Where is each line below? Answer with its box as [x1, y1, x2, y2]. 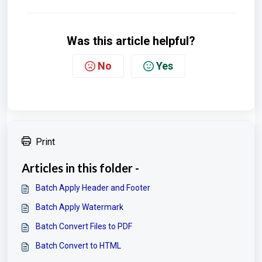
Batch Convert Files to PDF [36, 222, 132, 231]
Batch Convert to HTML [36, 241, 121, 250]
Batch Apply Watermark [36, 202, 123, 212]
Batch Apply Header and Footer [36, 183, 150, 192]
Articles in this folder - [22, 161, 139, 175]
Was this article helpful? [67, 34, 195, 48]
